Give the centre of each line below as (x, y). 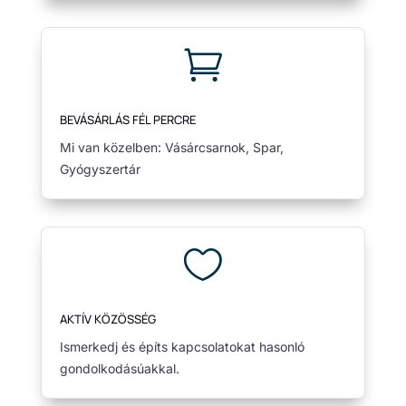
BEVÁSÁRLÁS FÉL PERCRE (127, 119)
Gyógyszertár (100, 169)
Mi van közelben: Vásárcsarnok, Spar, (171, 147)
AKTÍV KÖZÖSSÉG (107, 319)
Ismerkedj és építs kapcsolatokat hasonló (182, 346)
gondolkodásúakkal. (119, 368)
